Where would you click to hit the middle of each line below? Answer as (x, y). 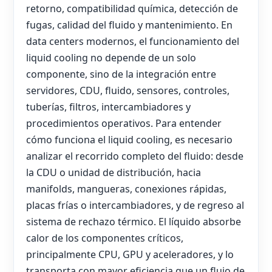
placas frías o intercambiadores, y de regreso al (135, 206)
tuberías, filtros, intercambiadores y (108, 107)
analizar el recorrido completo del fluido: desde (135, 156)
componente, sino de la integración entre (121, 74)
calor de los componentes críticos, (105, 238)
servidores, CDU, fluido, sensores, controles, (128, 91)
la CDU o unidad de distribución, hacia (114, 173)
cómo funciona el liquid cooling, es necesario (129, 140)
